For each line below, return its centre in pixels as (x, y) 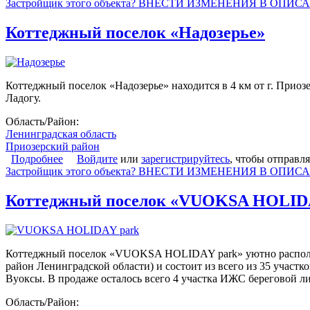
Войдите (97, 158)
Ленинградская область (61, 134)
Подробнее (37, 158)
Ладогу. (23, 98)
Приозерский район (53, 146)
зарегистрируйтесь (185, 158)
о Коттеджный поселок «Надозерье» (149, 158)
